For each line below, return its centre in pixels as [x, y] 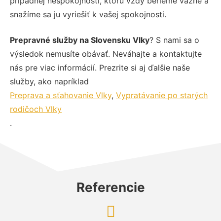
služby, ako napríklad [49, 82]
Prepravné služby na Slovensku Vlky [80, 40]
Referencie [110, 187]
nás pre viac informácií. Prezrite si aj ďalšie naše [100, 68]
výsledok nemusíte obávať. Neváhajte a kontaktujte [106, 54]
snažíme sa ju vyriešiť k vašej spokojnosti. [88, 15]
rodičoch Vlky [36, 109]
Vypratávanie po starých [162, 95]
